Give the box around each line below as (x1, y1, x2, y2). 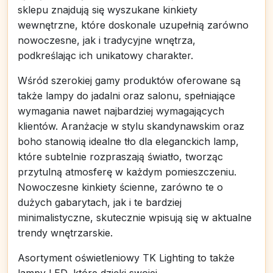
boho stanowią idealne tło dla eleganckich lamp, (18, 135, 239, 147)
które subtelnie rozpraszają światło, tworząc (18, 151, 223, 163)
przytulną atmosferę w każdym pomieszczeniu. (18, 166, 236, 178)
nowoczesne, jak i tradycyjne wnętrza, (18, 34, 196, 46)
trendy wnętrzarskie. (18, 227, 113, 239)
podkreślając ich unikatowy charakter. (18, 49, 193, 62)
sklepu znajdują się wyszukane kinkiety (18, 4, 197, 16)
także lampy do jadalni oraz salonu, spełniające (18, 90, 235, 102)
